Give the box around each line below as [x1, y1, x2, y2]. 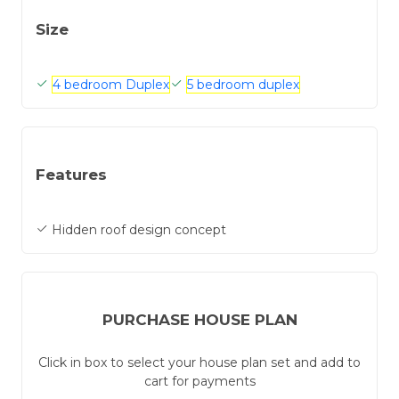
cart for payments [143, 372, 256, 389]
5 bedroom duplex [187, 76, 299, 93]
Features [36, 165, 107, 183]
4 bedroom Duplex [53, 76, 169, 93]
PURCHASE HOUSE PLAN [102, 310, 297, 329]
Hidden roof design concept [48, 221, 226, 238]
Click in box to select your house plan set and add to [38, 354, 361, 370]
